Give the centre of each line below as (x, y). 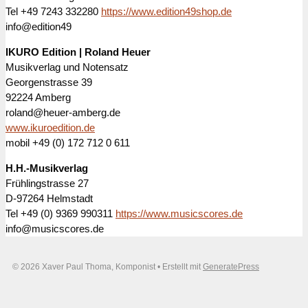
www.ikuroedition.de (50, 127)
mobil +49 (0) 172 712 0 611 (68, 142)
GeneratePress (231, 266)
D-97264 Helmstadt (49, 198)
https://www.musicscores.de (179, 213)
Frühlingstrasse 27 (47, 183)
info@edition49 (38, 26)
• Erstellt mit (179, 266)
